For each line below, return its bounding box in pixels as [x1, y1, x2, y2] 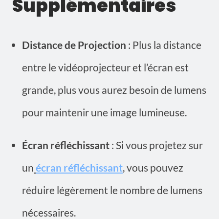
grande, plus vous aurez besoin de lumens [22, 84, 206, 96]
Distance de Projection [22, 39, 126, 51]
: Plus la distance [126, 39, 201, 51]
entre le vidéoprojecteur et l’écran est [22, 61, 189, 74]
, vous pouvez [123, 161, 183, 174]
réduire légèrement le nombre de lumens [22, 184, 202, 197]
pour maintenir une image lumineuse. [22, 106, 187, 119]
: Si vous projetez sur [109, 139, 203, 152]
